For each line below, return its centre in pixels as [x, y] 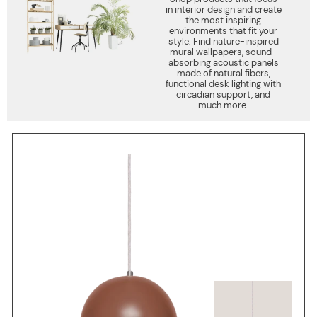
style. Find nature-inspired [223, 41]
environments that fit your [224, 31]
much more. [224, 105]
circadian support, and [224, 94]
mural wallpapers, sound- [224, 52]
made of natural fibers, [223, 73]
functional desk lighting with [224, 84]
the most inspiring [224, 20]
